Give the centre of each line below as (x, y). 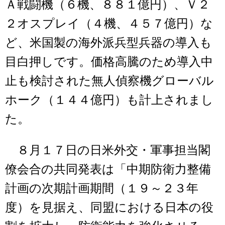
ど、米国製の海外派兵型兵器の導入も (108, 42)
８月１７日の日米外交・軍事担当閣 (108, 150)
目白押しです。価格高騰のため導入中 (109, 62)
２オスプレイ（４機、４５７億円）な (109, 23)
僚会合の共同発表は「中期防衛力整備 (108, 169)
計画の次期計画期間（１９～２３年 (102, 188)
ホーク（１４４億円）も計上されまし (109, 100)
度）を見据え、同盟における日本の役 (109, 207)
